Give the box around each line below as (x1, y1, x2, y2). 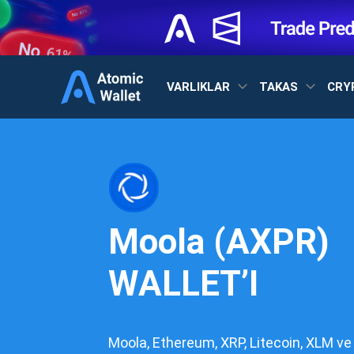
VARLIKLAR (167, 79, 233, 94)
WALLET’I (108, 263, 258, 304)
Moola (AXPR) (108, 221, 330, 262)
